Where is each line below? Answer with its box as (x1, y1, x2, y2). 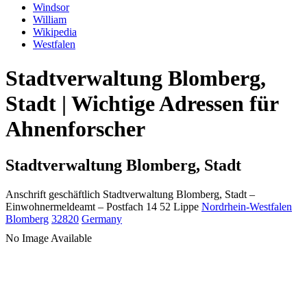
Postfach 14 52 (106, 201, 171, 213)
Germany (82, 213, 122, 225)
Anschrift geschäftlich (5, 188, 100, 201)
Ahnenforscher (5, 116, 145, 141)
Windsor (33, 1, 69, 14)
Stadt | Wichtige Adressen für (5, 90, 278, 116)
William (33, 14, 66, 26)
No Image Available (5, 232, 92, 245)
